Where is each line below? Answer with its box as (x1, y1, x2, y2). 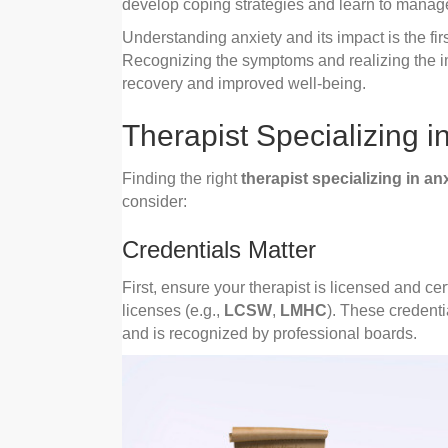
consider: (122, 193, 187, 211)
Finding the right (122, 170, 241, 188)
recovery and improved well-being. (122, 75, 366, 93)
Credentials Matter (122, 236, 316, 264)
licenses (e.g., (122, 302, 224, 320)
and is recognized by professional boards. (122, 325, 417, 343)
